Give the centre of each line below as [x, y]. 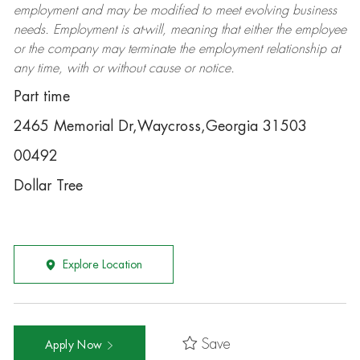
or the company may [70, 49]
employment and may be [82, 10]
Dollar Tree [48, 186]
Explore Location [102, 264]
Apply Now [75, 344]
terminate [151, 49]
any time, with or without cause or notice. [124, 68]
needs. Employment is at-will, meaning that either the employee [180, 30]
